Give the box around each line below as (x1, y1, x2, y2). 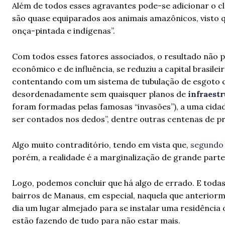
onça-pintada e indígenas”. (12, 26, 115, 36)
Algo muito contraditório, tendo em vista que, (12, 140, 190, 150)
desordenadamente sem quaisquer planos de (12, 89, 188, 99)
